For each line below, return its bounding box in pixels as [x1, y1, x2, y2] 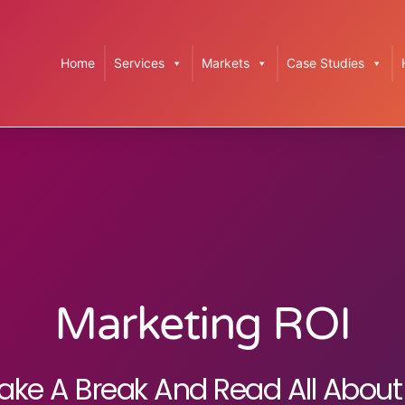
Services [114, 55, 165, 71]
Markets [202, 55, 250, 71]
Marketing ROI [54, 297, 351, 352]
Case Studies [287, 55, 365, 71]
